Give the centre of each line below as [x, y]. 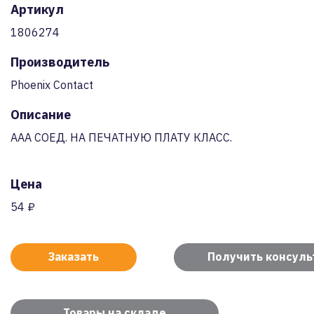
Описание [41, 115]
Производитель [60, 62]
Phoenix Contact [52, 85]
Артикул [37, 9]
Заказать [74, 257]
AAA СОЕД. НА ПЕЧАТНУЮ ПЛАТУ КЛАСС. [121, 137]
